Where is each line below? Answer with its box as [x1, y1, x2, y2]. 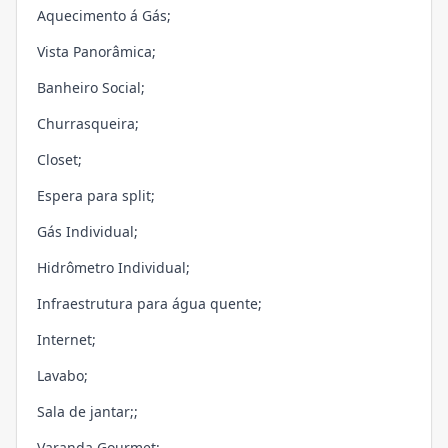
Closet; [37, 150, 82, 170]
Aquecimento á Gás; [37, 6, 171, 26]
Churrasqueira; [37, 114, 139, 134]
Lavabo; [37, 366, 88, 386]
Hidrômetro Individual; [37, 258, 190, 278]
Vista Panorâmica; [37, 42, 156, 62]
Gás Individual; [37, 222, 138, 242]
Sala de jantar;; [37, 402, 138, 422]
